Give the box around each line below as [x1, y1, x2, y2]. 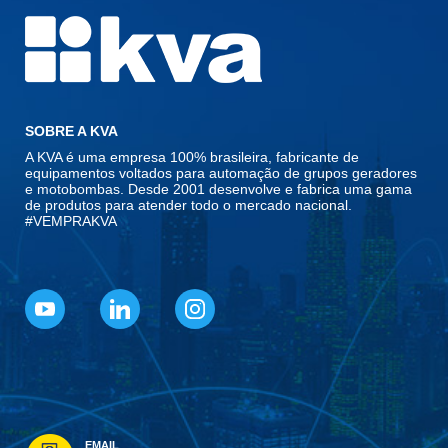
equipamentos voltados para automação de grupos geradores [25, 164, 417, 181]
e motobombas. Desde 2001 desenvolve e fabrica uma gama [25, 180, 412, 197]
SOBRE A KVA [25, 122, 118, 139]
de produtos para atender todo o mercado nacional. [25, 196, 352, 213]
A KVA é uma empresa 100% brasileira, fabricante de [25, 148, 359, 165]
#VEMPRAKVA [25, 212, 117, 229]
